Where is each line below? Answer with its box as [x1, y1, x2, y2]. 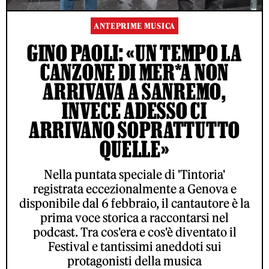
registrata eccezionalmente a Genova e [32, 181, 237, 196]
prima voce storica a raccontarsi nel [40, 210, 229, 225]
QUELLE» [99, 136, 170, 162]
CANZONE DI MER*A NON [40, 59, 229, 85]
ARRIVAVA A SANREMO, [43, 78, 226, 104]
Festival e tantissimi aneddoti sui [47, 238, 222, 254]
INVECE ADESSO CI [62, 97, 207, 123]
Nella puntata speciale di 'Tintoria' [44, 166, 225, 182]
